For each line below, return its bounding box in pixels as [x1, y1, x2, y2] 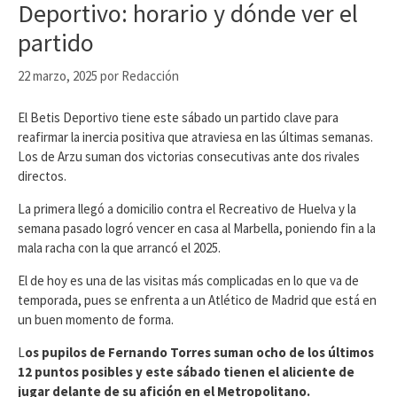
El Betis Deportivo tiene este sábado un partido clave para [18, 108, 339, 126]
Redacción [121, 67, 179, 85]
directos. [18, 167, 66, 184]
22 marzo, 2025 [18, 67, 97, 85]
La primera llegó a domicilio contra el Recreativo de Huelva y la [18, 199, 356, 217]
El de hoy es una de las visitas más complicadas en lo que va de [18, 271, 359, 289]
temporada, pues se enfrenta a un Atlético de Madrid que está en [18, 291, 377, 308]
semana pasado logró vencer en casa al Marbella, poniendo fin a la [18, 219, 376, 237]
